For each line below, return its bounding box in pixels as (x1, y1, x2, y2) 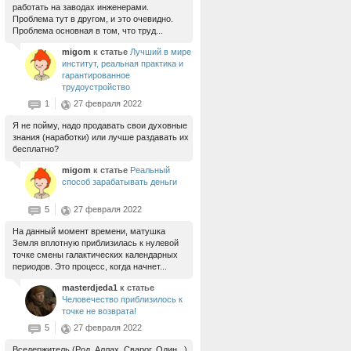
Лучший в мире (130, 47, 191, 56)
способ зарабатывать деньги (62, 177, 177, 186)
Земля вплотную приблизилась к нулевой (13, 238, 179, 248)
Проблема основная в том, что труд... (13, 26, 163, 35)
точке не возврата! (62, 306, 136, 316)
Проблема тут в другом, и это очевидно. (13, 14, 173, 24)
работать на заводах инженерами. (13, 2, 149, 12)
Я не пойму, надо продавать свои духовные (13, 121, 187, 130)
